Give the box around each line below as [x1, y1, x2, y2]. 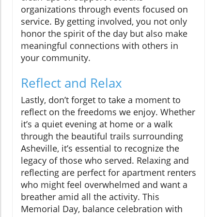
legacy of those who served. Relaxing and [21, 155, 189, 167]
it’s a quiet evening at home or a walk [21, 118, 172, 130]
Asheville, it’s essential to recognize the [21, 142, 179, 155]
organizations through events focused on [21, 3, 188, 15]
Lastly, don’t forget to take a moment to [21, 94, 181, 106]
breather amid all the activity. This [21, 191, 159, 203]
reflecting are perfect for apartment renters [21, 167, 196, 179]
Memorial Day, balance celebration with [21, 203, 183, 215]
